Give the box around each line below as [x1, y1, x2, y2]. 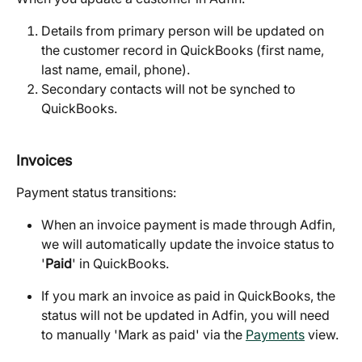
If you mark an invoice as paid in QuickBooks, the [41, 288, 339, 305]
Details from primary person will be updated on [41, 23, 327, 40]
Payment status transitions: [16, 183, 176, 200]
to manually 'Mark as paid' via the [41, 326, 246, 343]
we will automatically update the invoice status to [41, 236, 338, 253]
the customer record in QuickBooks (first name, [41, 42, 327, 59]
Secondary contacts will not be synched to [41, 81, 299, 98]
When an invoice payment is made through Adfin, [41, 217, 339, 234]
